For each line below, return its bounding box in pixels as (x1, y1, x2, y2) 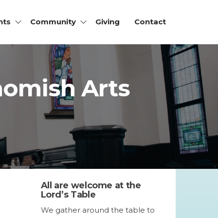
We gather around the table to (40, 205, 155, 215)
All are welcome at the (40, 180, 141, 191)
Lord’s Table (40, 189, 96, 200)
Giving (95, 17, 120, 26)
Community (30, 17, 76, 26)
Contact (134, 17, 166, 26)
